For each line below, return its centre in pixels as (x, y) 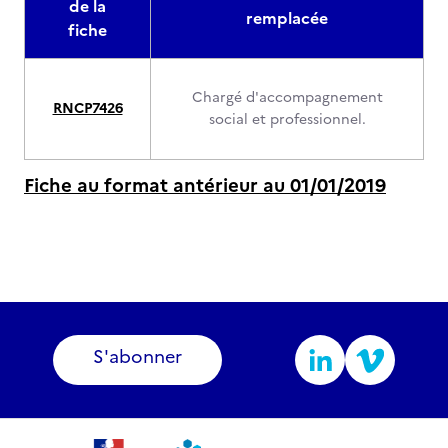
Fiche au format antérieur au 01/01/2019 (205, 185)
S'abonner (137, 356)
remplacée (287, 18)
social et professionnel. (287, 119)
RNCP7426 (87, 108)
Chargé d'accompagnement (287, 97)
